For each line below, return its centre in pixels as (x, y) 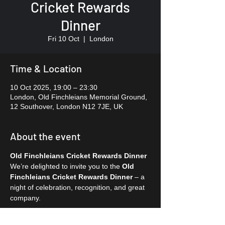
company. (25, 198)
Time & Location (46, 68)
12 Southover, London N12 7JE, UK (67, 106)
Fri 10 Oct (63, 39)
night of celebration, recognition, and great (78, 187)
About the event (45, 136)
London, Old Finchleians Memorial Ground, (79, 97)
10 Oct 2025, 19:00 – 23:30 (54, 87)
